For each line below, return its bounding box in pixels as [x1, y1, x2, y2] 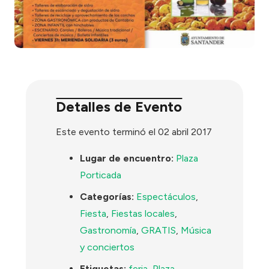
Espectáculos [136, 191, 196, 203]
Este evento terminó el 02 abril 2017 [56, 126, 213, 138]
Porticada [80, 169, 122, 181]
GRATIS [141, 225, 177, 237]
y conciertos [80, 241, 135, 253]
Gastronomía [80, 225, 137, 237]
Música [181, 225, 212, 237]
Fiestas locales [111, 208, 175, 220]
